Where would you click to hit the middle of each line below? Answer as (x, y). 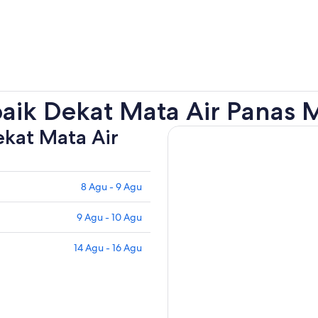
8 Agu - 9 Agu (111, 187)
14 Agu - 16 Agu (108, 248)
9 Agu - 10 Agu (109, 218)
